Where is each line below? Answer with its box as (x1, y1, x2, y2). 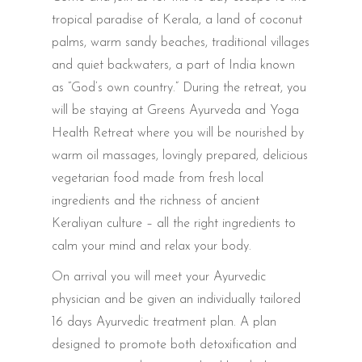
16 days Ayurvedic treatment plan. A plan (52, 315, 276, 329)
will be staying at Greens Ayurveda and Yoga (52, 103, 299, 117)
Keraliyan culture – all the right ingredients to (52, 217, 296, 230)
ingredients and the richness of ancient (52, 194, 259, 208)
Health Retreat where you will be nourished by (52, 126, 304, 140)
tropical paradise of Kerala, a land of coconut (52, 13, 302, 27)
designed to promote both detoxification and (52, 338, 297, 351)
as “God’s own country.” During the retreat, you (52, 81, 306, 95)
